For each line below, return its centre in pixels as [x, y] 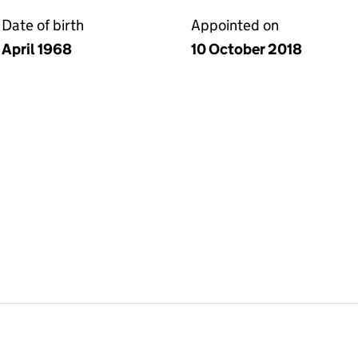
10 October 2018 [247, 49]
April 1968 [37, 49]
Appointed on [235, 25]
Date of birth [43, 25]
